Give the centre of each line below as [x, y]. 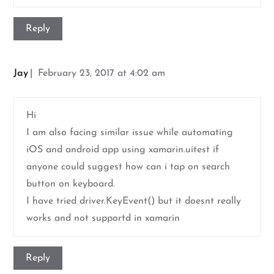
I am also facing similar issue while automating [130, 133]
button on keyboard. [71, 184]
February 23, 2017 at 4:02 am [102, 74]
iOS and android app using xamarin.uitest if [123, 150]
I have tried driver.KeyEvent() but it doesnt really [134, 202]
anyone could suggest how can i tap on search [128, 167]
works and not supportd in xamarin [103, 219]
